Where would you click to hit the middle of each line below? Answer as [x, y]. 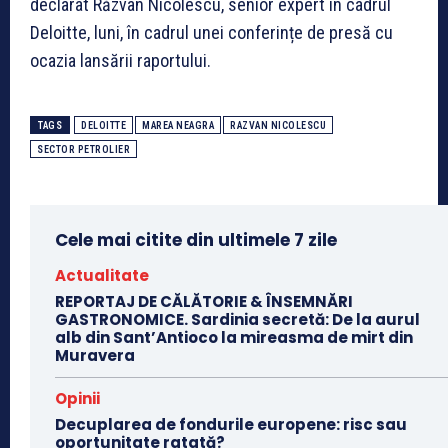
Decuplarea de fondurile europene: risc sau [231, 425]
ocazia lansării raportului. [120, 61]
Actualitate [102, 276]
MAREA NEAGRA [178, 126]
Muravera [95, 356]
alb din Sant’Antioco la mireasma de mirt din [234, 338]
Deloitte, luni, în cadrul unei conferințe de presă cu [211, 33]
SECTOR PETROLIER [83, 150]
